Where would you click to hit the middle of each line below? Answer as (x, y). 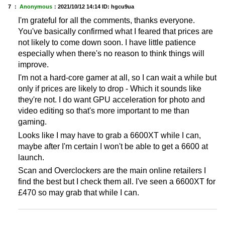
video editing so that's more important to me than (104, 111)
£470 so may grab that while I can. (79, 193)
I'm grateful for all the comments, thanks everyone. (106, 20)
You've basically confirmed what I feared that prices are (116, 31)
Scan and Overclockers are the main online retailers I (112, 171)
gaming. (32, 122)
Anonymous (36, 6)
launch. (31, 157)
